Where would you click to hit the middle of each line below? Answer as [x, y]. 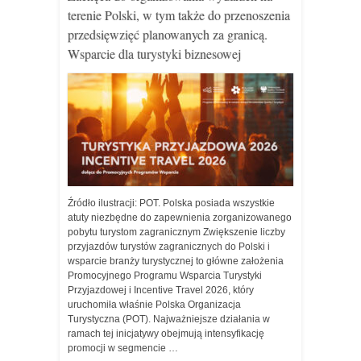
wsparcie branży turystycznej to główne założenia [176, 261]
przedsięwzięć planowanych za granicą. [168, 34]
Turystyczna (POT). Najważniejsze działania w [169, 319]
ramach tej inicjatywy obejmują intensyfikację [166, 334]
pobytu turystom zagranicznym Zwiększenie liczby [176, 232]
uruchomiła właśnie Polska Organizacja [154, 305]
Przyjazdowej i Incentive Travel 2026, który [161, 290]
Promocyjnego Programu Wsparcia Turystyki [165, 276]
